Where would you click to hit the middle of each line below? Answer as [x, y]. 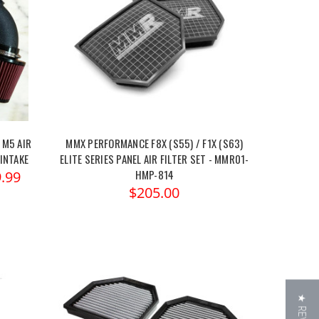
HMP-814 [155, 175]
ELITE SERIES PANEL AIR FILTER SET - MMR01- [155, 159]
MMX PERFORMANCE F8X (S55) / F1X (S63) [155, 143]
